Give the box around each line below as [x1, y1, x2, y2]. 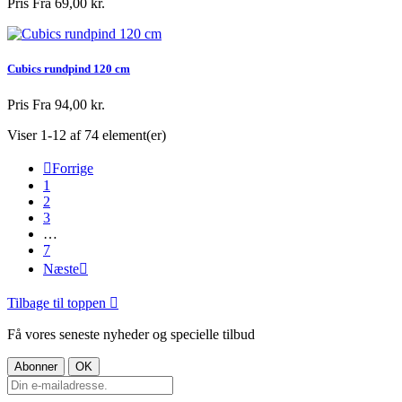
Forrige [52, 160, 93, 176]
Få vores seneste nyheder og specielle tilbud [7, 326, 255, 342]
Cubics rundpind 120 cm [7, 62, 130, 76]
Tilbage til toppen [7, 294, 109, 310]
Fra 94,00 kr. [32, 96, 105, 112]
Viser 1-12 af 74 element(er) [7, 127, 166, 143]
